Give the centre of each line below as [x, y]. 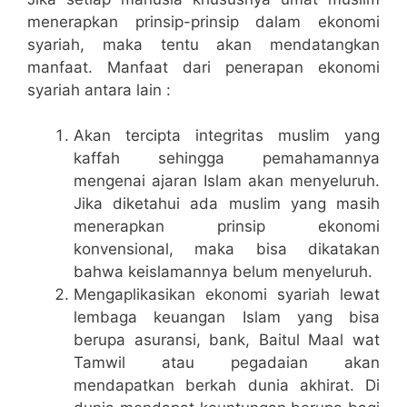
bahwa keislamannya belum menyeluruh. [223, 272]
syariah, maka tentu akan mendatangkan [203, 44]
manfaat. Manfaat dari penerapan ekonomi [203, 67]
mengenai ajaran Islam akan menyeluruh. [227, 181]
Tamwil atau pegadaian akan [227, 363]
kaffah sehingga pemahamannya [227, 159]
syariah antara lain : [99, 89]
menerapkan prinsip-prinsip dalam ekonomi [203, 21]
